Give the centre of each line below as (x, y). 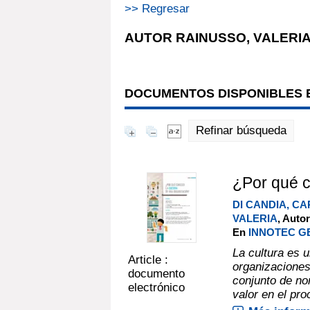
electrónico (156, 287)
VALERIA (255, 218)
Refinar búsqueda (241, 130)
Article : (148, 259)
